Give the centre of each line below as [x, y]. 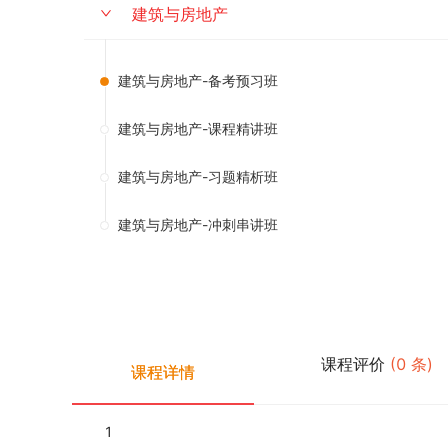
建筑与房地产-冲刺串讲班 [198, 224]
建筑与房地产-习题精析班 [198, 176]
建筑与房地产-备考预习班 [198, 80]
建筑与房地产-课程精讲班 [198, 128]
